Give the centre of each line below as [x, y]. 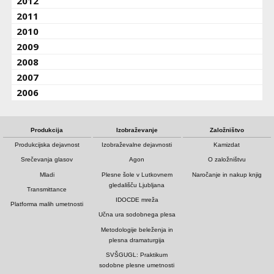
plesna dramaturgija [137, 240]
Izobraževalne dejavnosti [137, 145]
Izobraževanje [137, 130]
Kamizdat [227, 145]
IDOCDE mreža [137, 200]
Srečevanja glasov [47, 160]
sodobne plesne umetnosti [137, 265]
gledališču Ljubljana [137, 185]
